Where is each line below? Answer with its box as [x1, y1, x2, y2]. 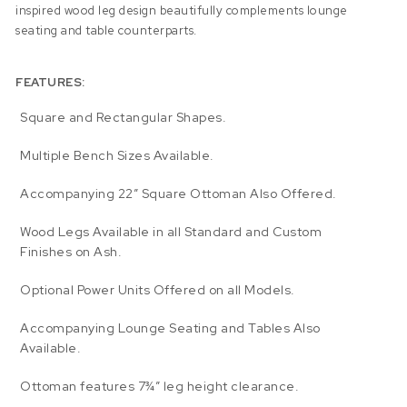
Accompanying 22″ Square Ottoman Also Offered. [20, 185, 337, 203]
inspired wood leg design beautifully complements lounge [15, 2, 348, 18]
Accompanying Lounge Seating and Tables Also [20, 320, 321, 337]
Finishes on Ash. [20, 243, 123, 261]
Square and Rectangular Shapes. [20, 109, 227, 126]
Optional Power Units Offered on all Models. [20, 282, 295, 299]
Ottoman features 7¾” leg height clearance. [20, 378, 300, 395]
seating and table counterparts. [15, 22, 197, 38]
